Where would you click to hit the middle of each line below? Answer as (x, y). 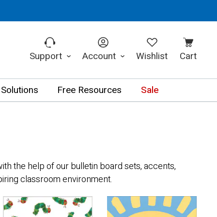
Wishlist (152, 56)
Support (47, 56)
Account (100, 56)
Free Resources (90, 90)
